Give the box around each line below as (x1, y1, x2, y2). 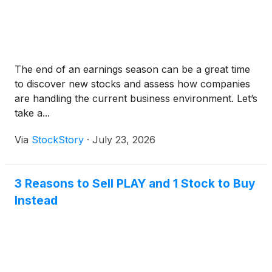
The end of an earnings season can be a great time (15, 63, 250, 75)
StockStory (32, 134, 84, 146)
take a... (15, 107, 50, 119)
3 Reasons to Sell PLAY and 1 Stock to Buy (15, 176, 256, 191)
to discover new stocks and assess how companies (15, 78, 250, 90)
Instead (15, 193, 58, 208)
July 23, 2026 (92, 134, 155, 146)
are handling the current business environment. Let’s (15, 92, 257, 104)
